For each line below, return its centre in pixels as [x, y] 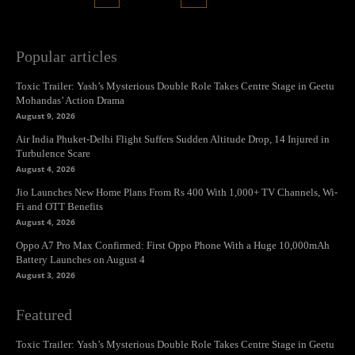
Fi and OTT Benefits [59, 207]
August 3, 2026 [46, 275]
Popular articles [67, 57]
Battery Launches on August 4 [80, 260]
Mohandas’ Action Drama [70, 101]
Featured [44, 315]
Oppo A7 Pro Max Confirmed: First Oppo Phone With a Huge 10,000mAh [173, 246]
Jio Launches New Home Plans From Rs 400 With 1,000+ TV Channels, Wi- [177, 193]
